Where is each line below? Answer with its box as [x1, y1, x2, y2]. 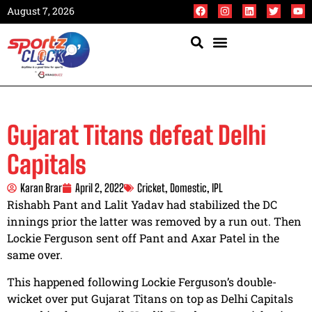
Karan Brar [20, 181, 62, 195]
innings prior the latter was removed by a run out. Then [7, 214, 302, 229]
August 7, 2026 [7, 4, 75, 17]
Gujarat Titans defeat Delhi [7, 120, 266, 151]
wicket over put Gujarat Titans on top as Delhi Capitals [7, 290, 293, 306]
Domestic [170, 181, 207, 195]
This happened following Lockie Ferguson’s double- [7, 274, 276, 289]
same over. [7, 247, 63, 263]
